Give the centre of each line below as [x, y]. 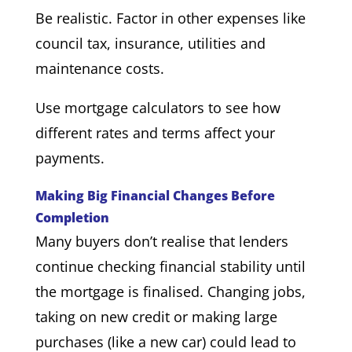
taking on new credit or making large [156, 316]
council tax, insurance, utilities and [150, 43]
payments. [70, 158]
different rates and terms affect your [155, 132]
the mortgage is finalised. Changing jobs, [170, 291]
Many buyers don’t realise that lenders [161, 241]
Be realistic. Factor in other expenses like [170, 18]
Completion [72, 217]
